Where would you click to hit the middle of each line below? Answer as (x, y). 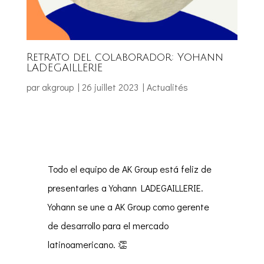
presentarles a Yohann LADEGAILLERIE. (125, 188)
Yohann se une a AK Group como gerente (128, 207)
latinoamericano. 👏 (87, 245)
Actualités (167, 87)
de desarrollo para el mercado (108, 226)
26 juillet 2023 (110, 87)
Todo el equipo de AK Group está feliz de (129, 169)
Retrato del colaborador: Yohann (125, 57)
